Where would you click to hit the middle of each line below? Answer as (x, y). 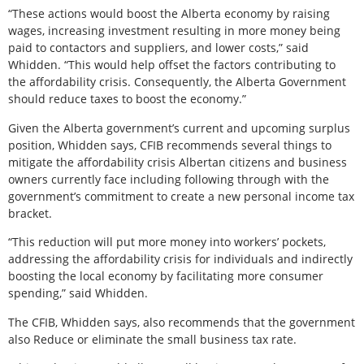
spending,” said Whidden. (78, 293)
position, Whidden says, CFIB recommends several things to (170, 145)
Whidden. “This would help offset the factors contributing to (172, 65)
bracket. (30, 213)
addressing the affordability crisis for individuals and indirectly (180, 259)
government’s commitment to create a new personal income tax (181, 196)
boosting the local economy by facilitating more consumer (166, 276)
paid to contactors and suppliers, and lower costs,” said (158, 48)
